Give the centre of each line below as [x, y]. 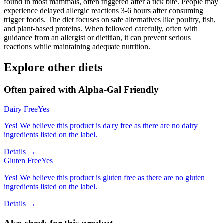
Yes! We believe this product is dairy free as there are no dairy [101, 126]
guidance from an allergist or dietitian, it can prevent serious [97, 37]
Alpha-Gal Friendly [118, 90]
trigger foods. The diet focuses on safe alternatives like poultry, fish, [110, 19]
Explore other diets [53, 67]
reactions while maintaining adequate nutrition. [77, 46]
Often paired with [41, 90]
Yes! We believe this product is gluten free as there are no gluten [104, 178]
